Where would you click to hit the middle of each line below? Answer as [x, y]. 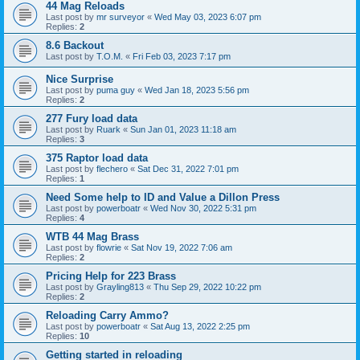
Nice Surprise [80, 80]
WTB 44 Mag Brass [92, 237]
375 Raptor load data [97, 158]
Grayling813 [120, 287]
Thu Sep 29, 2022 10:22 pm [207, 287]
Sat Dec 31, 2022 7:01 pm [188, 169]
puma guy [116, 90]
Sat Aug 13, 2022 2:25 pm [200, 327]
